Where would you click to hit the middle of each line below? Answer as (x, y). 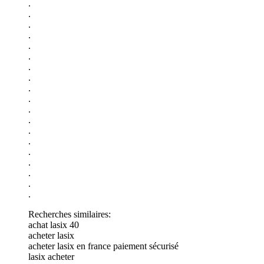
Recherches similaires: (70, 214)
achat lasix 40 (54, 225)
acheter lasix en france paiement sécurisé (103, 246)
